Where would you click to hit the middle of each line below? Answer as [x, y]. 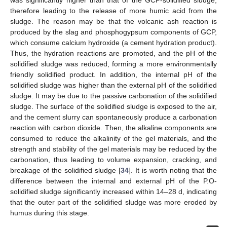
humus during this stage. [50, 213]
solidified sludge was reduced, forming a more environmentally [113, 64]
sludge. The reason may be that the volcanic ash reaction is [113, 22]
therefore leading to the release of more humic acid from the [113, 11]
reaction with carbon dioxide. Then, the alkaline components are [113, 128]
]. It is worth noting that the [173, 171]
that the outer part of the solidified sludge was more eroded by [113, 202]
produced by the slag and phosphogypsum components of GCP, [113, 32]
